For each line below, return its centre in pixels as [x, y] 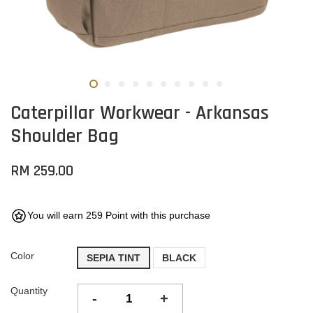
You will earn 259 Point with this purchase [119, 215]
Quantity [29, 291]
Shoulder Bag [65, 136]
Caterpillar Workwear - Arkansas [140, 113]
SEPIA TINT [114, 258]
